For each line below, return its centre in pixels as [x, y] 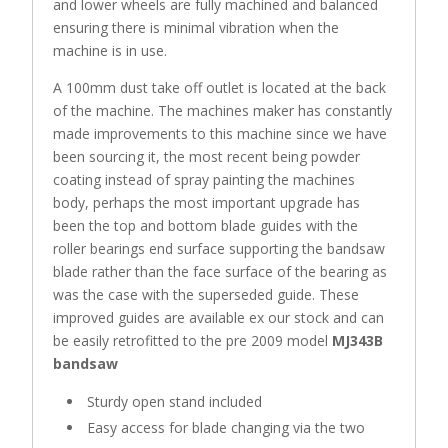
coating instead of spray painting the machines [204, 179]
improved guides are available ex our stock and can [219, 317]
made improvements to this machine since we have [220, 133]
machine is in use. [110, 50]
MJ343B [358, 340]
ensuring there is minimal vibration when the [196, 27]
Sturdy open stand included [175, 401]
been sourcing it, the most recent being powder [207, 156]
